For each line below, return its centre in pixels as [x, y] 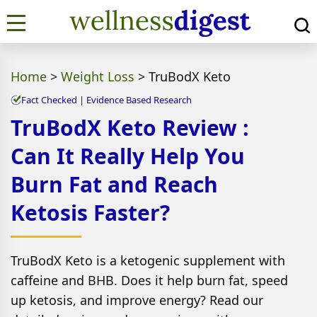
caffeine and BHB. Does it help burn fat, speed [149, 280]
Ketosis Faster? [90, 213]
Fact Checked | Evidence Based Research [106, 100]
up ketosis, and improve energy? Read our [137, 300]
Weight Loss [98, 76]
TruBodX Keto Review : [130, 128]
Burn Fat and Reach [114, 184]
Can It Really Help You [128, 156]
